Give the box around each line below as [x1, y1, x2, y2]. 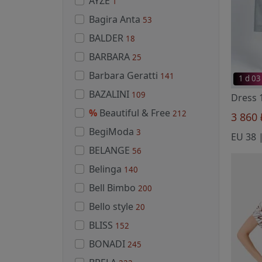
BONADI [89, 237, 127, 250]
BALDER [89, 31, 126, 44]
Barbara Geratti [89, 68, 160, 82]
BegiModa [89, 125, 136, 138]
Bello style [89, 199, 136, 213]
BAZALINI [89, 87, 132, 101]
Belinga [89, 162, 124, 175]
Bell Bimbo [89, 181, 138, 194]
